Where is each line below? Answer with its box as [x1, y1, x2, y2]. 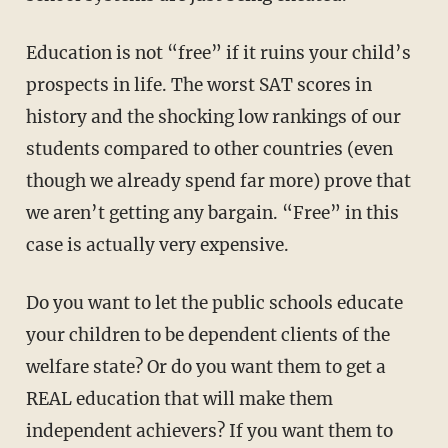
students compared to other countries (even [25, 137, 393, 160]
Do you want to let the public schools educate [25, 291, 403, 314]
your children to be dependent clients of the [25, 323, 390, 346]
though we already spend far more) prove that [25, 169, 411, 192]
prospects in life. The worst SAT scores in [25, 73, 372, 96]
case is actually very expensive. [25, 233, 289, 256]
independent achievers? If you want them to [25, 419, 393, 442]
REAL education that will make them [25, 387, 333, 410]
